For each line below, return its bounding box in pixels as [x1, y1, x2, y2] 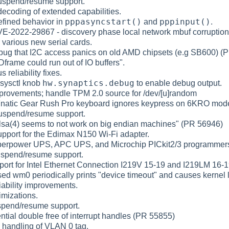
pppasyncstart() [65, 16, 142, 27]
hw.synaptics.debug [42, 78, 134, 88]
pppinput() [159, 16, 211, 27]
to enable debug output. [134, 78, 222, 87]
